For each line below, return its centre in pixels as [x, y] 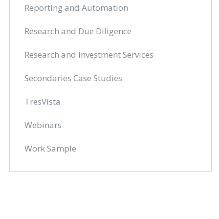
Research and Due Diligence [78, 31]
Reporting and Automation [77, 8]
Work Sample [51, 148]
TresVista [43, 101]
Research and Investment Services [89, 55]
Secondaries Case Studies [74, 78]
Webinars [43, 125]
